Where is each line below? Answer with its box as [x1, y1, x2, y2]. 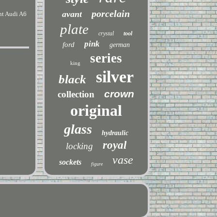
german [109, 41, 130, 48]
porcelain [92, 8, 130, 19]
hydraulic [101, 129, 128, 137]
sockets [59, 158, 81, 166]
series [90, 51, 122, 65]
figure [91, 161, 103, 167]
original [70, 102, 122, 119]
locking [65, 141, 93, 151]
